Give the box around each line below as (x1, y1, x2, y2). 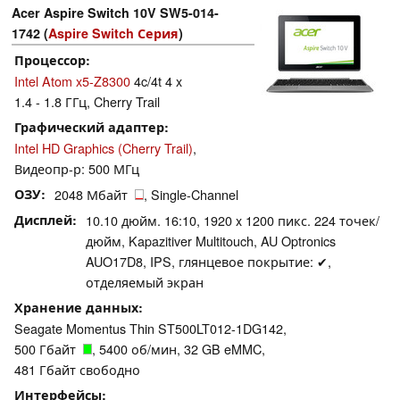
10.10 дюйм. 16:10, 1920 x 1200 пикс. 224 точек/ (86, 211, 379, 230)
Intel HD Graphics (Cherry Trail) (14, 138, 193, 158)
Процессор (14, 51, 86, 70)
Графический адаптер (14, 118, 164, 137)
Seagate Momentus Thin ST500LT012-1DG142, (14, 319, 287, 338)
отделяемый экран (86, 272, 204, 292)
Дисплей (14, 211, 72, 229)
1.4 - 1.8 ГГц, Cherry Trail (14, 92, 160, 112)
